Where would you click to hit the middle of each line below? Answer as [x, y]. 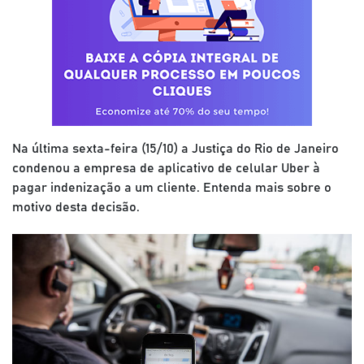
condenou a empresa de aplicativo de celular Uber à [166, 168]
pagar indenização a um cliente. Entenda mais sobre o [172, 188]
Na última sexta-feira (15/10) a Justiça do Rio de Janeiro [175, 149]
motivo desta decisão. [76, 207]
